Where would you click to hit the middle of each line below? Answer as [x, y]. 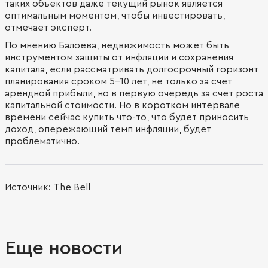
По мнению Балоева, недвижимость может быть [117, 45]
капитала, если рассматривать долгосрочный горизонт [132, 69]
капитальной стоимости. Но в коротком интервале [122, 105]
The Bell [72, 187]
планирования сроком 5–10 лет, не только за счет [118, 81]
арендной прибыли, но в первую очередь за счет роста [134, 93]
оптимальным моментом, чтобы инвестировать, [115, 16]
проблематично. [42, 141]
